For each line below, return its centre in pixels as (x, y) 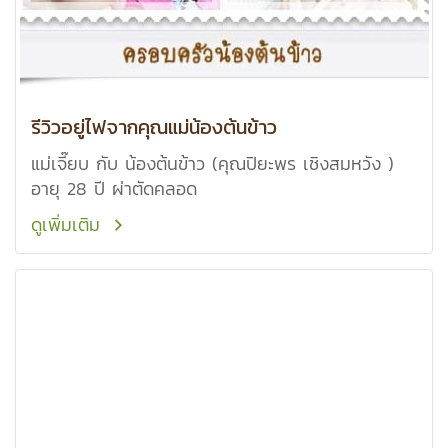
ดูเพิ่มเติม (69, 224)
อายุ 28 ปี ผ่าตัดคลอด (114, 188)
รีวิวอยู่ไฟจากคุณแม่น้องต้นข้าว (154, 127)
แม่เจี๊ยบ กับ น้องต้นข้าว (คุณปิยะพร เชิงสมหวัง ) (212, 163)
